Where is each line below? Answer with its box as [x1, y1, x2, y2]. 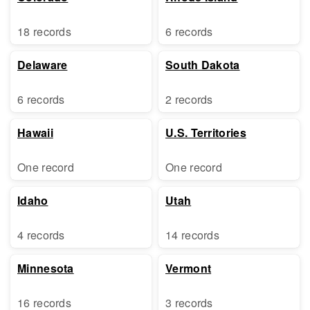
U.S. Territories [165, 125, 246, 140]
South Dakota [165, 57, 240, 73]
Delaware [17, 57, 68, 73]
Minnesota [17, 260, 74, 276]
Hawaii [17, 125, 53, 140]
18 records [17, 24, 71, 39]
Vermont [165, 260, 212, 276]
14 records [165, 227, 219, 243]
